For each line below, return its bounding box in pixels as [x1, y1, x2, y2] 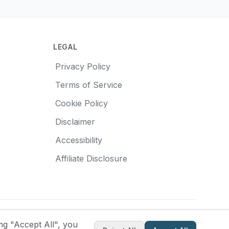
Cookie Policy [55, 98, 108, 108]
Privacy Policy [55, 61, 110, 72]
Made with [75, 217, 111, 225]
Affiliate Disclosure [55, 153, 127, 164]
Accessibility [55, 135, 102, 145]
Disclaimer [55, 117, 95, 127]
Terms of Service [55, 80, 122, 90]
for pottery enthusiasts [119, 217, 196, 225]
